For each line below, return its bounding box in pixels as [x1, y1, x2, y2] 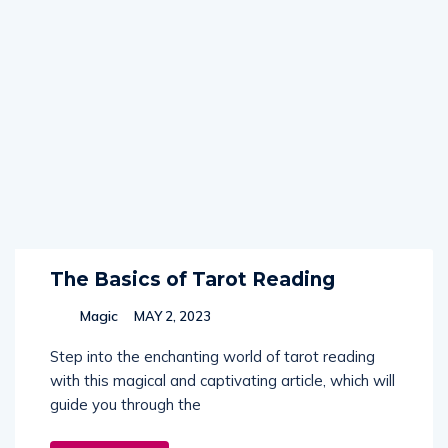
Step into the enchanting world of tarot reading [50, 347, 375, 366]
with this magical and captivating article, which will [50, 371, 395, 390]
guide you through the [50, 395, 201, 414]
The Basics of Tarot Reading [50, 268, 335, 291]
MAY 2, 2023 [131, 308, 211, 324]
